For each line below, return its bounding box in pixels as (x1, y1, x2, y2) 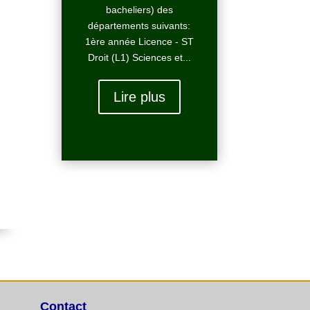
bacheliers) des (105, 4, 173, 16)
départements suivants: (88, 20, 191, 32)
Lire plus (113, 89, 165, 105)
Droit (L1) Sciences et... (87, 52, 191, 64)
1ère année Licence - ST (84, 36, 194, 48)
